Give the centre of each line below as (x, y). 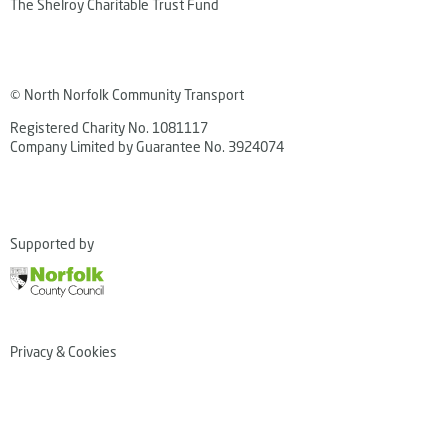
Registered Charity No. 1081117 (109, 128)
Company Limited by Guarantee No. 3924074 (147, 147)
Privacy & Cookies (63, 351)
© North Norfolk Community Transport (127, 95)
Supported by (52, 244)
